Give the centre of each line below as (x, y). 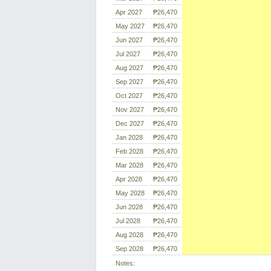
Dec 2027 (130, 123)
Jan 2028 (129, 137)
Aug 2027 (129, 68)
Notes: (125, 263)
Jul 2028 (128, 221)
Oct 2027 (129, 96)
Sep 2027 (129, 82)
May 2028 (130, 193)
